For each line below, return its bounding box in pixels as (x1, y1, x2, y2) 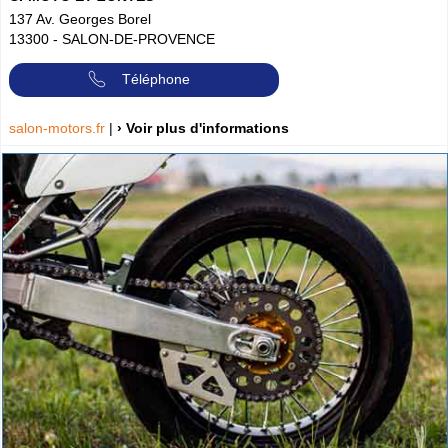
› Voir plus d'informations (117, 120, 289, 137)
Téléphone (122, 70, 190, 87)
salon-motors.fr (9, 120, 109, 137)
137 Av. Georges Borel (9, 10, 151, 27)
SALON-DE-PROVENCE (62, 30, 215, 47)
